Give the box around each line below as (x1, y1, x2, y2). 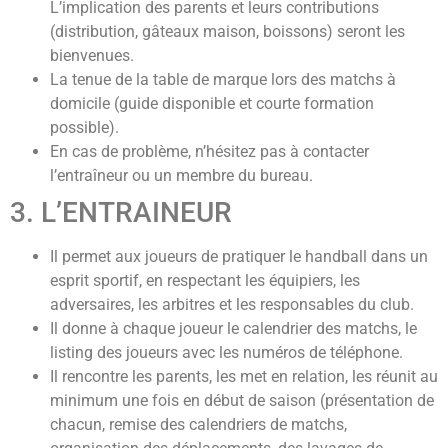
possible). (50, 117, 119, 137)
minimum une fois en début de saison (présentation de (50, 390, 434, 410)
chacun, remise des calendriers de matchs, (50, 414, 347, 434)
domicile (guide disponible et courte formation (50, 93, 374, 113)
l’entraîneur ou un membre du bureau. (50, 165, 313, 185)
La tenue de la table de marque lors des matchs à (50, 69, 396, 89)
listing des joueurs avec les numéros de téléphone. (50, 342, 403, 362)
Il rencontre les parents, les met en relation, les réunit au (50, 366, 438, 386)
